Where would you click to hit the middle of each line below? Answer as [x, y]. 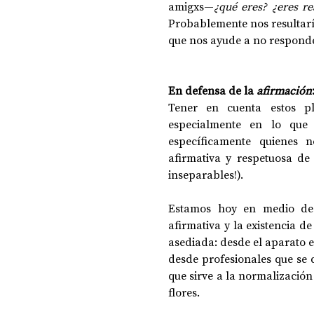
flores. [184, 292]
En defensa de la [212, 90]
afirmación [284, 90]
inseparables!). [207, 175]
